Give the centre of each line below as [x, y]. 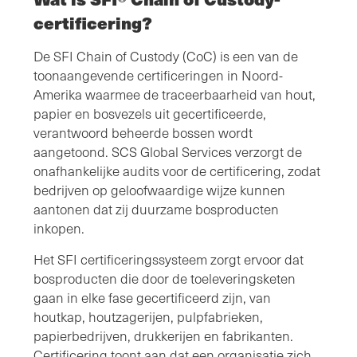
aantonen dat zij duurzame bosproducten [156, 209]
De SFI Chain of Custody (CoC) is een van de [166, 56]
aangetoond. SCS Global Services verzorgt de [168, 151]
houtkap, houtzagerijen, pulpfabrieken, [148, 316]
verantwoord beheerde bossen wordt [143, 132]
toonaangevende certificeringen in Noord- [158, 75]
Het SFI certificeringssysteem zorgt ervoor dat [169, 259]
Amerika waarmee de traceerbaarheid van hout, [175, 94]
